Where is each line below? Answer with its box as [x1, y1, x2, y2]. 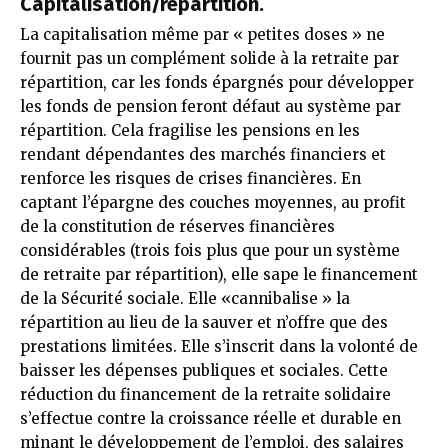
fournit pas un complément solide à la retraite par [20, 48, 399, 68]
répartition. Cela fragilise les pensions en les [20, 120, 360, 140]
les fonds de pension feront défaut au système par [20, 96, 401, 116]
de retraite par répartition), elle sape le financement [20, 264, 418, 284]
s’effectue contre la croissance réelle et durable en [20, 408, 401, 428]
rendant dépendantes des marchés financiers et [20, 144, 386, 164]
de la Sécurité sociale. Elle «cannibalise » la [20, 288, 350, 308]
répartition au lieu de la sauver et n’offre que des [20, 312, 388, 332]
